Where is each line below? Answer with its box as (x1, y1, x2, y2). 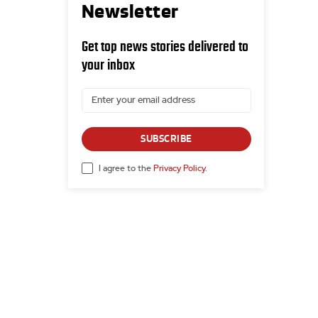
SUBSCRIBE (141, 133, 192, 146)
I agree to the (98, 163, 153, 172)
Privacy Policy (153, 163, 205, 172)
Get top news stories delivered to (81, 38, 248, 55)
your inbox (81, 57, 135, 73)
